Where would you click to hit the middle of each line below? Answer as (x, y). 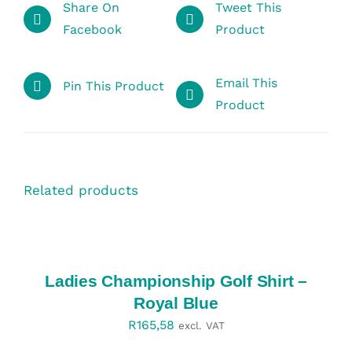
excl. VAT (201, 325)
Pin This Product (114, 86)
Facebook (92, 30)
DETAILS (47, 266)
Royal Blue (176, 302)
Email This (246, 83)
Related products (81, 191)
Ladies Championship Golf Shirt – (176, 280)
